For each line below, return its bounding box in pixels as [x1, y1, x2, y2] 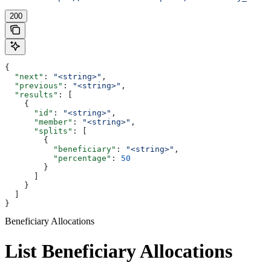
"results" [5, 90, 58, 100]
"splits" [5, 126, 73, 136]
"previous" [5, 81, 63, 91]
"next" [5, 72, 44, 82]
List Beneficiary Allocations [5, 240, 232, 262]
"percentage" [5, 154, 111, 163]
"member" [5, 117, 73, 127]
